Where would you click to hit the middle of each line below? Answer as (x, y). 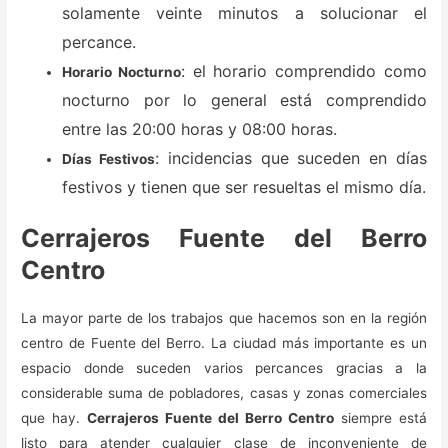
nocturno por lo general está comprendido (244, 99)
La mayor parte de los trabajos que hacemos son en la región (224, 318)
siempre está (380, 418)
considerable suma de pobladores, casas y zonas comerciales (224, 393)
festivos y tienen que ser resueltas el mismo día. (244, 186)
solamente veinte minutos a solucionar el (244, 12)
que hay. (54, 418)
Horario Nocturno (121, 71)
